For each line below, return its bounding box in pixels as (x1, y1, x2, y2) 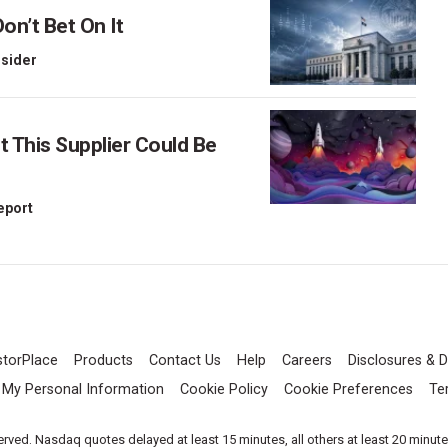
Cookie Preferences (284, 381, 413, 399)
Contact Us (149, 352, 221, 370)
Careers (282, 352, 332, 370)
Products (74, 352, 133, 370)
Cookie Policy (180, 381, 268, 399)
